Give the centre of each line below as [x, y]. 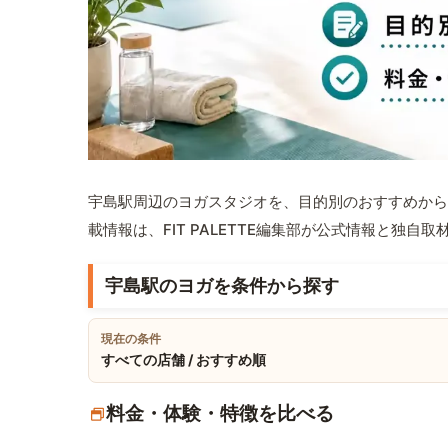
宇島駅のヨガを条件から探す [222, 286]
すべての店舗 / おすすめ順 [183, 360]
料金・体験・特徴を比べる [220, 414]
